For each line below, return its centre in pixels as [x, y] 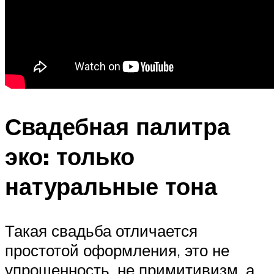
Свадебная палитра [117, 127]
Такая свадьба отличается [101, 231]
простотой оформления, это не [117, 250]
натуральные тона [111, 187]
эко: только [70, 157]
